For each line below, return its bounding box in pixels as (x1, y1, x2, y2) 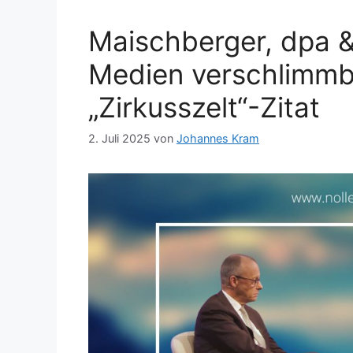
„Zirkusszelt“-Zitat (88, 91, 320, 124)
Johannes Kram (176, 131, 259, 145)
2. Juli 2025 (88, 131, 150, 145)
